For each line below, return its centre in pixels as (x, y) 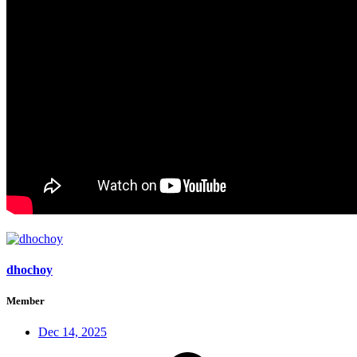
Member (25, 301)
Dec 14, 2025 (73, 332)
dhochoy (29, 269)
